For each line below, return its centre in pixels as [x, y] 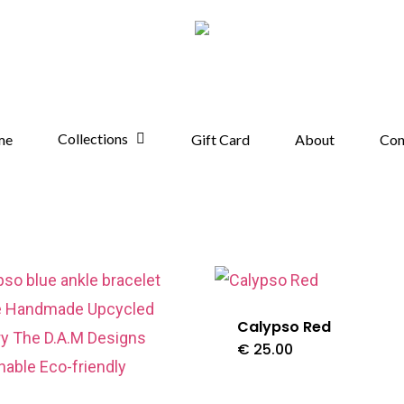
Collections [93, 138]
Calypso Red [284, 327]
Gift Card [220, 139]
